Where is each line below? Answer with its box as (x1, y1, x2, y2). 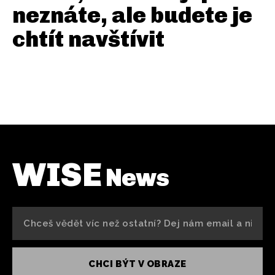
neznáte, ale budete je (12, 2, 252, 29)
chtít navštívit (12, 26, 165, 53)
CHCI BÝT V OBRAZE (88, 258, 187, 270)
